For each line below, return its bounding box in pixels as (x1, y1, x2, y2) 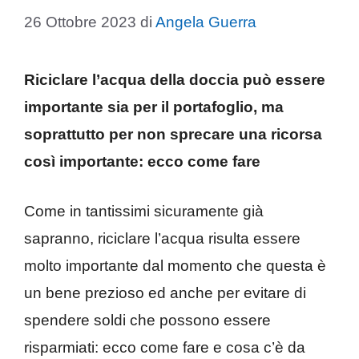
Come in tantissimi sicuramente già (24, 203, 264, 220)
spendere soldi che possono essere (24, 312, 271, 329)
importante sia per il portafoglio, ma (24, 98, 284, 115)
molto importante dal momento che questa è (24, 257, 326, 275)
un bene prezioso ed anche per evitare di (24, 284, 306, 302)
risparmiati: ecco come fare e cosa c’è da (24, 339, 305, 357)
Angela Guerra (155, 13, 256, 30)
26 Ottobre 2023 (24, 13, 136, 30)
